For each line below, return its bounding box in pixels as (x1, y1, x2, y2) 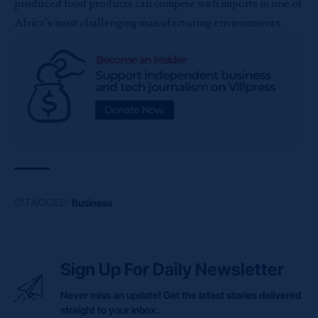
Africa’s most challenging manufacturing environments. (14, 15, 283, 30)
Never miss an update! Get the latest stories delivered (60, 289, 301, 302)
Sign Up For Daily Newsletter (60, 259, 284, 280)
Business (72, 197, 112, 209)
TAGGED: (24, 196, 70, 209)
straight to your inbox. (60, 304, 159, 317)
